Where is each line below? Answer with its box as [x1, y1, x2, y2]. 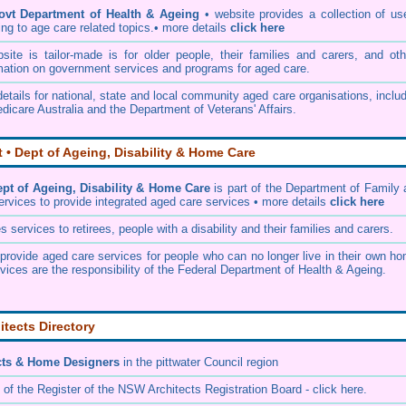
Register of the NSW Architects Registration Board [37, 382, 302, 396]
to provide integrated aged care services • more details [40, 195, 330, 208]
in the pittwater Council [120, 355, 243, 369]
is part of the [210, 181, 285, 195]
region [243, 355, 278, 369]
